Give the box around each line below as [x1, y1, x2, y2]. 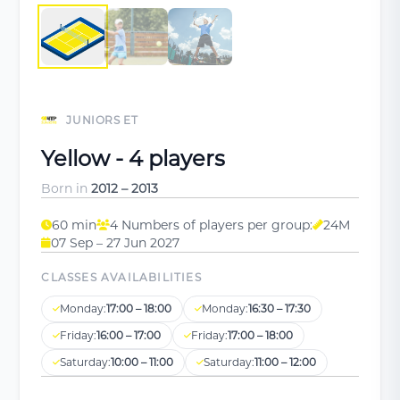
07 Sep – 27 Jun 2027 [51, 234, 180, 251]
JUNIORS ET [66, 112, 138, 127]
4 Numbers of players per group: [110, 216, 313, 233]
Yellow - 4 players [41, 145, 226, 171]
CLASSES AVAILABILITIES [41, 270, 202, 284]
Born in [41, 179, 92, 196]
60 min [52, 216, 97, 233]
